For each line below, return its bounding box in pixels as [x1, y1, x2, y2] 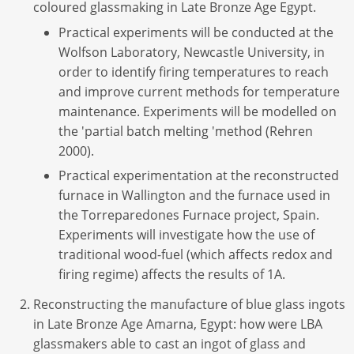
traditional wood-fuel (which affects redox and [58, 245, 333, 263]
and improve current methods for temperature [58, 82, 340, 100]
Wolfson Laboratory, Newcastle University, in [58, 43, 325, 61]
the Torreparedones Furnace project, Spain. [58, 205, 319, 224]
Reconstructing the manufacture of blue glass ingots [33, 295, 345, 313]
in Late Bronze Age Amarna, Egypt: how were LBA [33, 314, 322, 333]
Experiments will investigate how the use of [58, 225, 314, 243]
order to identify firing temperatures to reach [58, 62, 329, 81]
